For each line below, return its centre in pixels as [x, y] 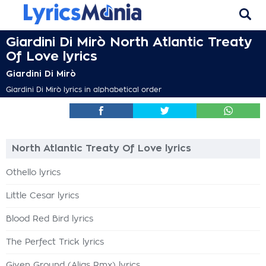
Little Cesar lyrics [42, 196]
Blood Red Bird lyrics [50, 219]
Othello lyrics [33, 173]
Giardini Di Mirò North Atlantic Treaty [129, 42]
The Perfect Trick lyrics [55, 242]
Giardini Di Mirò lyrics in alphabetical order [84, 90]
